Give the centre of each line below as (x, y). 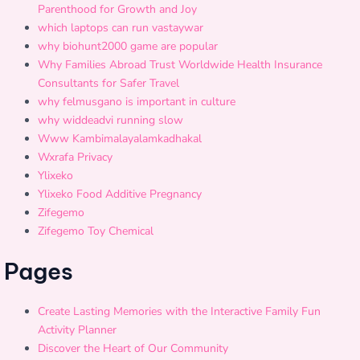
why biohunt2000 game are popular (128, 46)
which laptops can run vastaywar (121, 28)
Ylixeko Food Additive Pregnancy (120, 194)
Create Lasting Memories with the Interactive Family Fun (179, 311)
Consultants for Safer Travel (108, 83)
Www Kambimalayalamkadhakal (120, 139)
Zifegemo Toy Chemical (96, 231)
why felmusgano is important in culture (137, 102)
